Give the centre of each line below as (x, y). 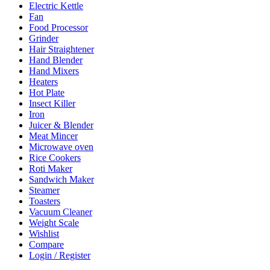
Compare (46, 245)
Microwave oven (61, 147)
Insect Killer (52, 104)
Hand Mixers (54, 71)
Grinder (44, 39)
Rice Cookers (55, 158)
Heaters (43, 82)
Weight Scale (54, 223)
